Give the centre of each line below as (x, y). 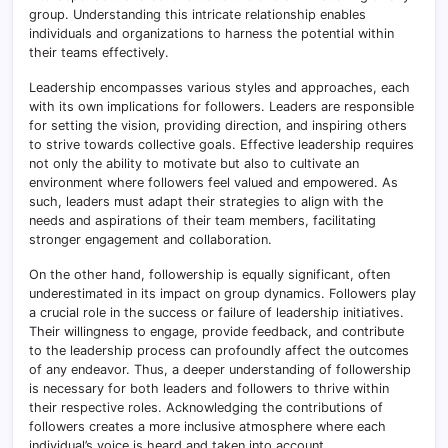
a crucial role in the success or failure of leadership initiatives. (216, 313)
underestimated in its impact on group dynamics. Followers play (222, 294)
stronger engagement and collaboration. (150, 240)
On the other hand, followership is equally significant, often (209, 275)
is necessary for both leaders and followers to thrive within (209, 389)
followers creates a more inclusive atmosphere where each (207, 427)
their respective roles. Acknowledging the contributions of (206, 408)
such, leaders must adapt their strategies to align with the (206, 202)
